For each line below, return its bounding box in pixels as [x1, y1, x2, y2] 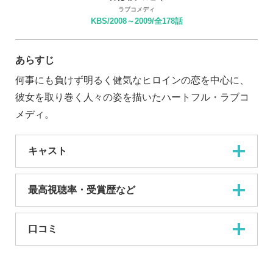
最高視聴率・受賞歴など [28, 184, 135, 195]
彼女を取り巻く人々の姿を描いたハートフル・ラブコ [15, 91, 249, 102]
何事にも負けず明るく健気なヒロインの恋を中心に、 [15, 74, 249, 85]
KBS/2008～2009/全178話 [90, 16, 183, 26]
